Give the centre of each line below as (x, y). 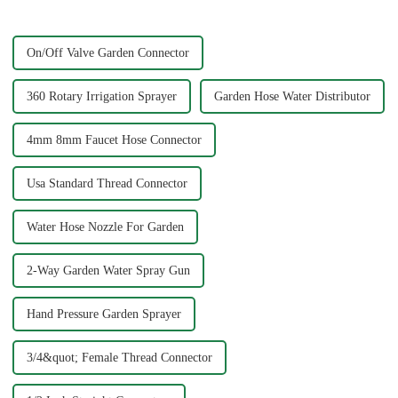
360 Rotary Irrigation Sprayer (101, 96)
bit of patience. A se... (79, 13)
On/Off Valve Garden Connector (107, 52)
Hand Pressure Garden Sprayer (103, 314)
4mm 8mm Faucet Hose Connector (114, 139)
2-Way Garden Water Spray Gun (108, 270)
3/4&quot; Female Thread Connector (119, 357)
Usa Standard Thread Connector (107, 183)
